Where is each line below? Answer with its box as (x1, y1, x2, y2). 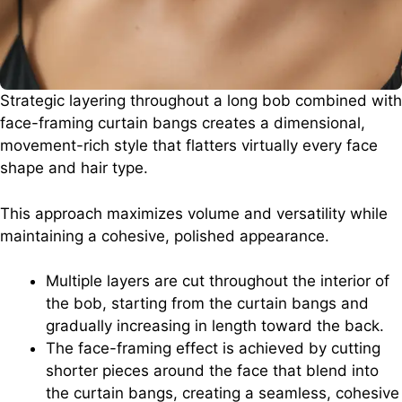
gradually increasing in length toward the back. (46, 317, 384, 336)
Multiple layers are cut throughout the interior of (46, 272, 389, 291)
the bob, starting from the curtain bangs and (46, 294, 369, 313)
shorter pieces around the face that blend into (46, 362, 379, 380)
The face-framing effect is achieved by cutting (46, 339, 380, 358)
